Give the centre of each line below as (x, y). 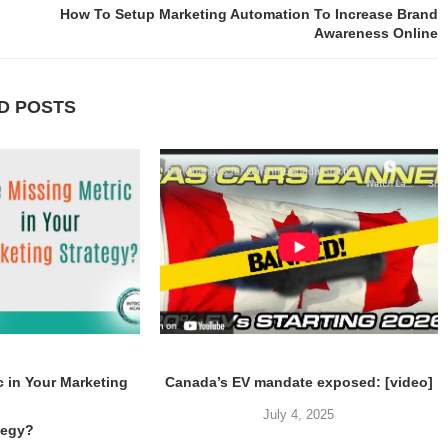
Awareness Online (376, 33)
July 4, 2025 (299, 415)
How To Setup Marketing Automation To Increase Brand (249, 14)
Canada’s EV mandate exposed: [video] (298, 382)
